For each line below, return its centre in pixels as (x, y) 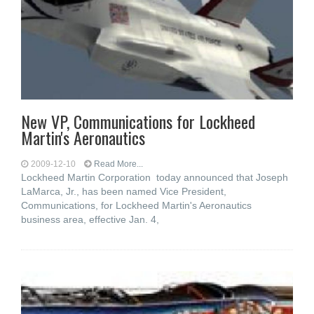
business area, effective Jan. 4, (90, 219)
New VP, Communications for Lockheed (138, 121)
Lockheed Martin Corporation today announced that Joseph (155, 177)
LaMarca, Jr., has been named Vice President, (124, 191)
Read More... (118, 164)
